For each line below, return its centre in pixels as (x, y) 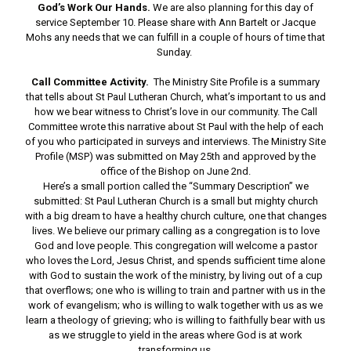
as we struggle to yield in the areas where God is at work (175, 335)
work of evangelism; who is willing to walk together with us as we (175, 306)
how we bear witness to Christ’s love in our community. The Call (175, 112)
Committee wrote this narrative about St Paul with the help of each (175, 127)
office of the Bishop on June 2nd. (175, 172)
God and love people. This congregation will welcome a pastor (175, 246)
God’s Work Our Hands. (95, 8)
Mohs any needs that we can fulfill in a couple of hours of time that (175, 38)
